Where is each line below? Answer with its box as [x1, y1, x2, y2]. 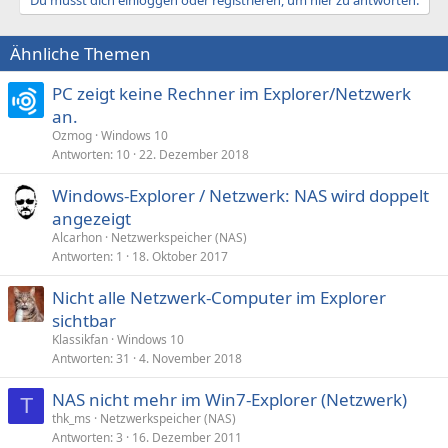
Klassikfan [52, 331, 108, 348]
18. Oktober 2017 [132, 248, 228, 265]
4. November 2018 [139, 350, 242, 367]
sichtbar [52, 309, 116, 332]
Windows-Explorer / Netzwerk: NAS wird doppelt [52, 184, 429, 207]
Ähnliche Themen [10, 42, 151, 65]
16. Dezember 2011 [132, 429, 242, 446]
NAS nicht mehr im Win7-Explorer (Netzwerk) [52, 388, 407, 411]
